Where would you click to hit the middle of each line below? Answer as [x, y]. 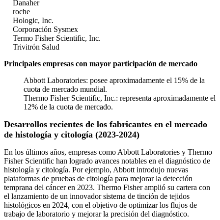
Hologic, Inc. [33, 21]
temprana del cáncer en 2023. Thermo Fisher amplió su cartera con [107, 188]
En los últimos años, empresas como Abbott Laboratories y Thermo [108, 152]
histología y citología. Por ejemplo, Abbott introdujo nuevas [96, 170]
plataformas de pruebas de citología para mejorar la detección [98, 179]
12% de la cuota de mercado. [68, 107]
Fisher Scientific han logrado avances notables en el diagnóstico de [107, 161]
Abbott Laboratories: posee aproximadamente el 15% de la [114, 81]
